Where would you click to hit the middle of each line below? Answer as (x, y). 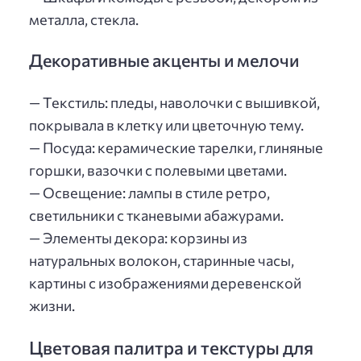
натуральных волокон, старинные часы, (162, 261)
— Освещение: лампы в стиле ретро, (149, 193)
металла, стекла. (84, 19)
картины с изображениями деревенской (165, 283)
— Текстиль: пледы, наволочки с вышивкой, (174, 103)
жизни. (52, 306)
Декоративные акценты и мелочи (164, 60)
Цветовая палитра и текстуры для (171, 347)
